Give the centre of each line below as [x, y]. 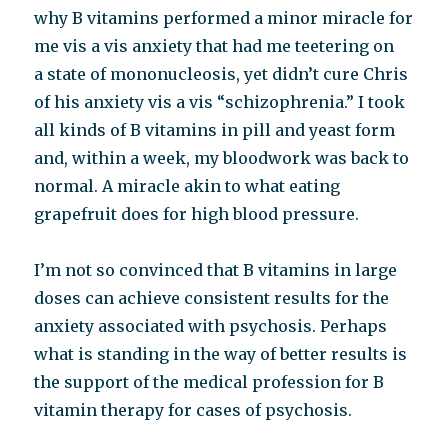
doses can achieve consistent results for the [212, 298]
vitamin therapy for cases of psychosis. [193, 410]
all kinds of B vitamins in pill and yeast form [215, 130]
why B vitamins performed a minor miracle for [224, 18]
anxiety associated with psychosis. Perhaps [211, 326]
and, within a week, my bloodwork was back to [222, 158]
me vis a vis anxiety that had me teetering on [214, 46]
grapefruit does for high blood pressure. [197, 214]
